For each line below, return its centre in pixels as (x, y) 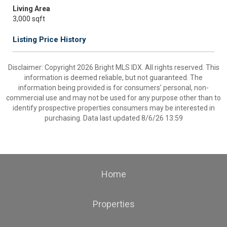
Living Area (31, 9)
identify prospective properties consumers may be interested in (113, 108)
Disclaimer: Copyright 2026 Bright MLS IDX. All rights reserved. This (113, 67)
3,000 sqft (29, 19)
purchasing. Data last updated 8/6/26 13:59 (113, 118)
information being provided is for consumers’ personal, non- (113, 88)
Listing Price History (49, 40)
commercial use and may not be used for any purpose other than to (113, 98)
